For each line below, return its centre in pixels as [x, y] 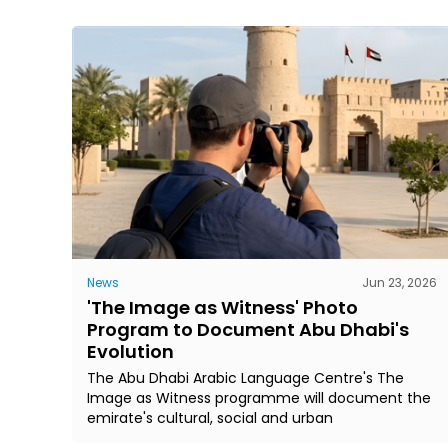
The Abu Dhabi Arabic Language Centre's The [245, 377]
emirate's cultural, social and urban [210, 417]
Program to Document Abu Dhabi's [248, 329]
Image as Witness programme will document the [259, 397]
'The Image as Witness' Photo [222, 307]
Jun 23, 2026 [399, 282]
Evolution [130, 351]
